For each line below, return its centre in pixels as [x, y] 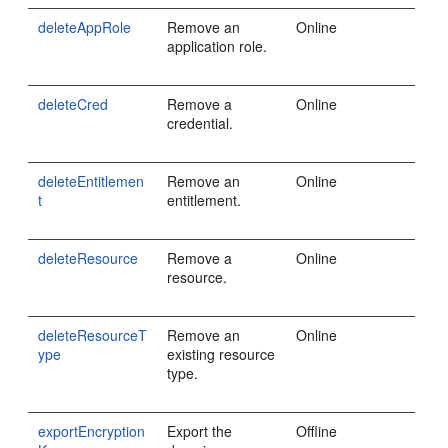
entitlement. [204, 200]
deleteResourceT [93, 335]
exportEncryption [92, 431]
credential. [200, 123]
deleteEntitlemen [91, 181]
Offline [317, 431]
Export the [200, 431]
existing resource [221, 354]
